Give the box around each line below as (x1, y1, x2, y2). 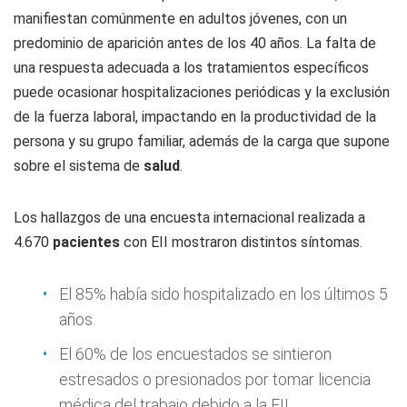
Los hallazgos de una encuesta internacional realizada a (14, 209, 365, 226)
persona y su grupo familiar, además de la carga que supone (14, 133, 390, 150)
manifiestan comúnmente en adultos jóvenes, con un (14, 10, 347, 27)
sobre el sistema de (14, 157, 144, 174)
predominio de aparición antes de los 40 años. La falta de (14, 35, 376, 52)
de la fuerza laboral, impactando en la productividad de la (14, 108, 376, 125)
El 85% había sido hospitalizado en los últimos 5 (59, 284, 388, 303)
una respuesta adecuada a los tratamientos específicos (14, 59, 369, 76)
